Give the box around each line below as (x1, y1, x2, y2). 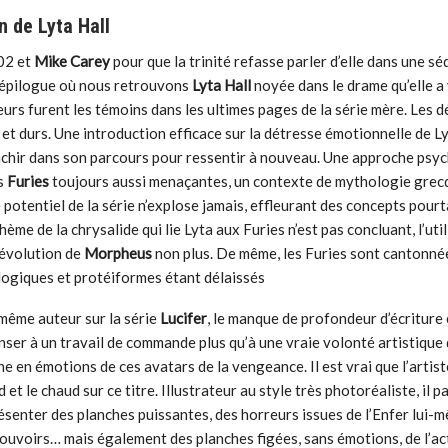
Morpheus (84, 244, 153, 263)
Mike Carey (34, 52, 111, 71)
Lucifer (157, 309, 208, 328)
